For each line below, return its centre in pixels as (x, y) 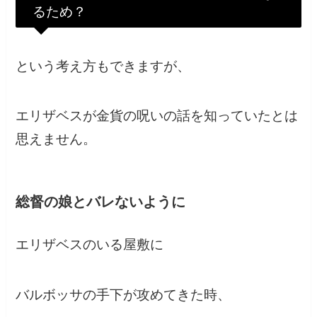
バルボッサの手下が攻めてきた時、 (123, 294)
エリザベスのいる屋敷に (90, 245)
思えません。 (56, 139)
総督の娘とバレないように (101, 202)
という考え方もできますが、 (103, 66)
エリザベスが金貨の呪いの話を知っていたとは (157, 116)
